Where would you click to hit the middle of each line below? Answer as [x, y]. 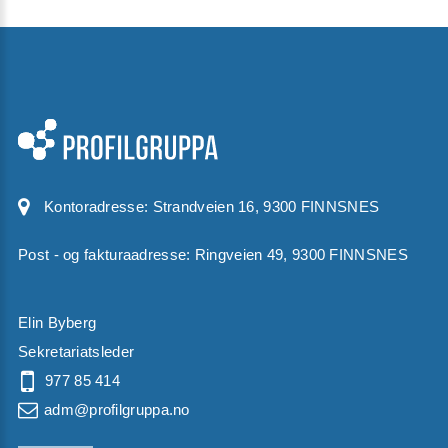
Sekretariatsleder [76, 351]
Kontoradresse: [98, 206]
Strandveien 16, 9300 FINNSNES [266, 206]
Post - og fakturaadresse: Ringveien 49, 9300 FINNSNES [213, 254]
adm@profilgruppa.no [117, 409]
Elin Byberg [57, 322]
